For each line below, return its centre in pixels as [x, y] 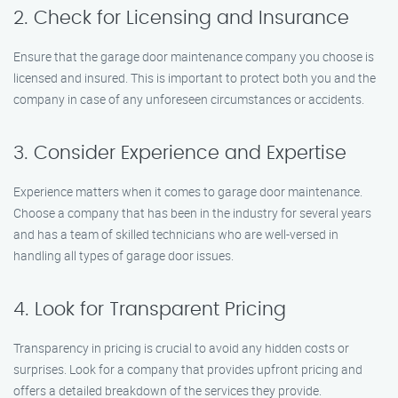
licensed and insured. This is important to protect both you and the [195, 78]
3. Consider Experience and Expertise [180, 153]
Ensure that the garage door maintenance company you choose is [194, 56]
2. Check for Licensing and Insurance [181, 18]
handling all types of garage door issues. [123, 255]
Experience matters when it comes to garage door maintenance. [188, 191]
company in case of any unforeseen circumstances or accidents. [189, 99]
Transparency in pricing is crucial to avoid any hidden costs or [181, 348]
